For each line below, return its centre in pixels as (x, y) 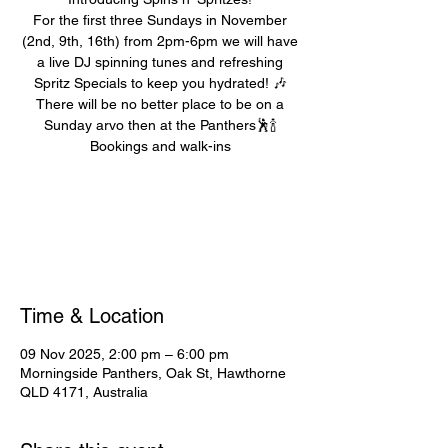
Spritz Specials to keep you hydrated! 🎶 (160, 83)
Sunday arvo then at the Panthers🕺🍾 (160, 125)
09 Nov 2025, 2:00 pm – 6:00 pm (124, 354)
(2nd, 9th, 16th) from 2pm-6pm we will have (160, 41)
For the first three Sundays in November (160, 20)
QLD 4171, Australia (84, 392)
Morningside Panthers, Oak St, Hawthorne (153, 373)
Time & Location (92, 316)
